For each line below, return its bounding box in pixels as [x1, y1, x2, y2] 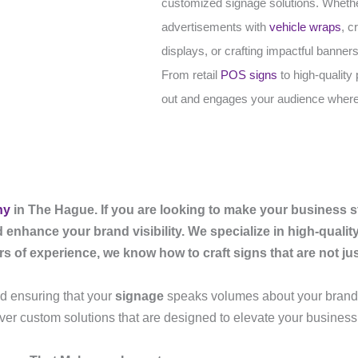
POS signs [221, 68, 277, 82]
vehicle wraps [269, 20, 341, 34]
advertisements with [161, 20, 269, 34]
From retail [161, 68, 221, 82]
